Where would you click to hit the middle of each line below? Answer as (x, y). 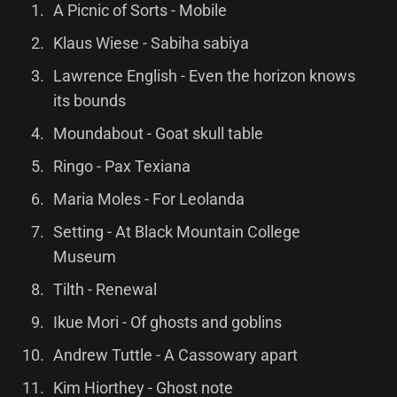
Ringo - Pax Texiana (121, 166)
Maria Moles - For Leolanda (148, 198)
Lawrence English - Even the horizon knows (204, 75)
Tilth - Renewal (105, 289)
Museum (84, 256)
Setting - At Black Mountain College (176, 231)
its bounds (89, 100)
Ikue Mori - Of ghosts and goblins (167, 322)
